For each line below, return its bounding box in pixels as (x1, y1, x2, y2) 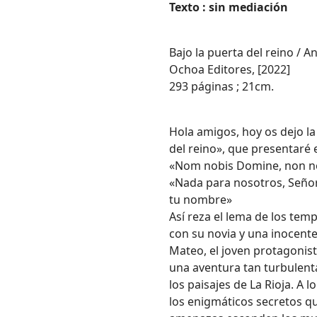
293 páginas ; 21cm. (169, 78, 277, 94)
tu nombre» (169, 191, 232, 207)
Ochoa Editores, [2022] (169, 61, 293, 77)
